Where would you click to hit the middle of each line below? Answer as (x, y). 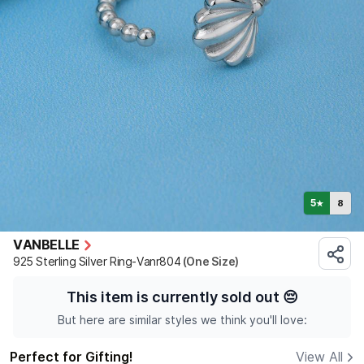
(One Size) (210, 262)
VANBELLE (46, 245)
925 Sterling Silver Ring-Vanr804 (97, 262)
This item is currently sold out (173, 297)
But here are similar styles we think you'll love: (182, 321)
